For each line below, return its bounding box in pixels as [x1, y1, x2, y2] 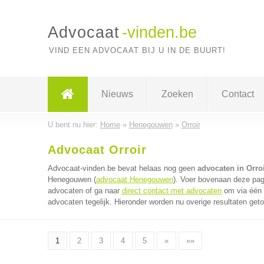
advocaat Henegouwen [95, 175, 173, 184]
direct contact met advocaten [121, 186, 222, 195]
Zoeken [161, 89, 193, 99]
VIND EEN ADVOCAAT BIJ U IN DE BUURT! [48, 46, 226, 55]
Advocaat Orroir [47, 143, 147, 156]
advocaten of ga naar [47, 186, 122, 195]
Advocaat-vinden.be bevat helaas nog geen [47, 164, 197, 173]
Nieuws [101, 89, 133, 99]
